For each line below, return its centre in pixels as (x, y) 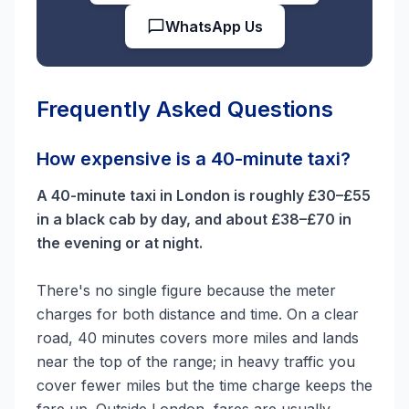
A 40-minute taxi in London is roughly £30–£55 (204, 195)
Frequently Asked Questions (185, 109)
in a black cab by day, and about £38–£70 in (194, 219)
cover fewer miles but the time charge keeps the (204, 385)
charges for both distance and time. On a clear (198, 314)
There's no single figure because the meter (186, 290)
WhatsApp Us (214, 26)
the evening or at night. (120, 243)
